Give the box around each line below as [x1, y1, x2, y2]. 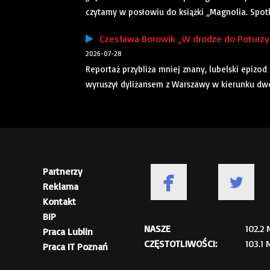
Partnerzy [43, 165, 83, 178]
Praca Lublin [43, 225, 93, 238]
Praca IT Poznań [43, 240, 108, 253]
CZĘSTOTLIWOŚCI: [144, 237, 217, 250]
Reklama [43, 180, 78, 193]
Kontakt [43, 195, 76, 208]
